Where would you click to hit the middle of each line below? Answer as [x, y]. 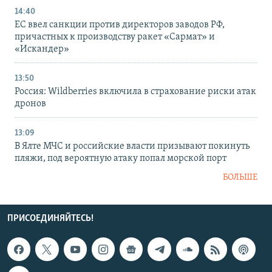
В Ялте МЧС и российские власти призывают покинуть [132, 147]
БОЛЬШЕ [240, 178]
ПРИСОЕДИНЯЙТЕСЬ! [50, 219]
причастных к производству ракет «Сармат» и [115, 37]
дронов [30, 104]
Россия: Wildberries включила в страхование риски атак [135, 92]
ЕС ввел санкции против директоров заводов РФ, [120, 25]
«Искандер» [42, 49]
